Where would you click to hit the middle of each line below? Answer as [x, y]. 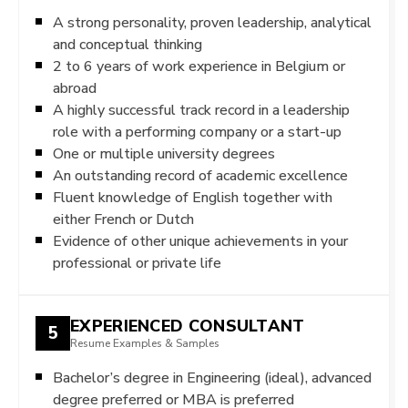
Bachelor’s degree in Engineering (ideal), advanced [212, 377]
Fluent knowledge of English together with [193, 197]
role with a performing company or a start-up [197, 131]
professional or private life [137, 262]
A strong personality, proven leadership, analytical [212, 22]
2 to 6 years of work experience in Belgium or [199, 66]
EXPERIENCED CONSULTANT [188, 326]
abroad [75, 87]
